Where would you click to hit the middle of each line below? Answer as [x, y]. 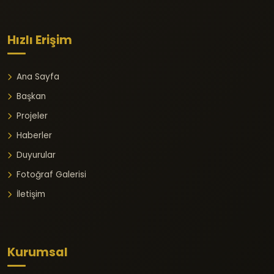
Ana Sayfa [38, 76]
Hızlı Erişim [40, 40]
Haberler [34, 135]
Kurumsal [38, 252]
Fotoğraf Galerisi [51, 174]
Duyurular [36, 155]
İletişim [31, 194]
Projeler [32, 116]
